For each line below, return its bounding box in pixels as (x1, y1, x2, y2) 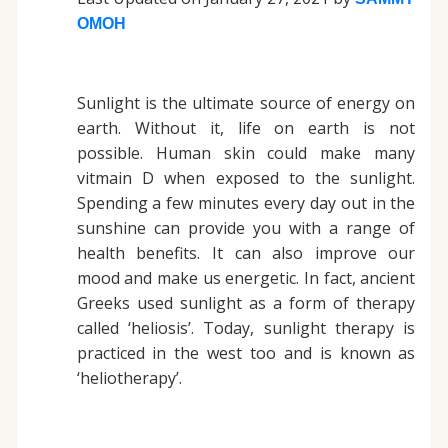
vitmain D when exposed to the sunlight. (76, 167, 416, 190)
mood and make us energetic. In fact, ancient (76, 267, 416, 290)
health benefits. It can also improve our (76, 242, 416, 265)
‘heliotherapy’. (76, 367, 182, 390)
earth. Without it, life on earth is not (76, 117, 416, 140)
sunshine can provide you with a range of (76, 217, 416, 240)
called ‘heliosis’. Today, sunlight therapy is (76, 317, 416, 340)
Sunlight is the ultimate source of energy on (76, 92, 416, 115)
